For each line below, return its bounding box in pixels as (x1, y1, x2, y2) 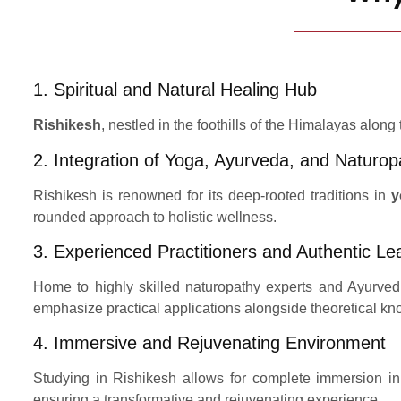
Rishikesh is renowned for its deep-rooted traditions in (33, 187, 391, 203)
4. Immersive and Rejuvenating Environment (33, 333, 386, 354)
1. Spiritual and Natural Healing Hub (33, 80, 317, 100)
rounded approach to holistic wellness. (33, 209, 277, 225)
